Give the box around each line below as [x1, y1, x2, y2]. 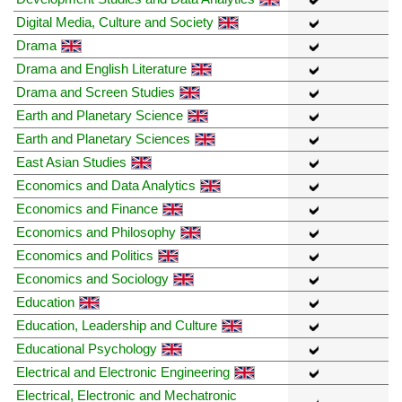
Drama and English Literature [16, 60, 187, 76]
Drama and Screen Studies [16, 83, 175, 100]
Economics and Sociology [16, 270, 169, 286]
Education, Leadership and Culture [16, 317, 217, 333]
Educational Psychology [16, 340, 157, 356]
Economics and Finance [16, 200, 158, 216]
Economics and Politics [16, 247, 153, 263]
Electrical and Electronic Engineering [16, 363, 230, 380]
